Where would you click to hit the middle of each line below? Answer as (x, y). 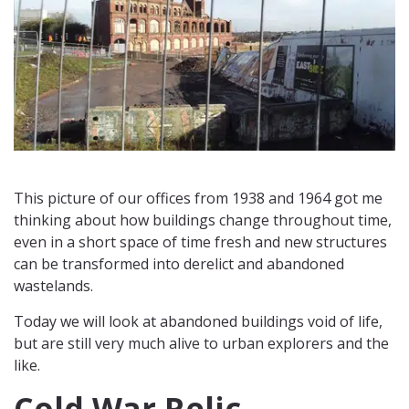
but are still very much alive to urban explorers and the (201, 344)
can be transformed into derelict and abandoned (179, 264)
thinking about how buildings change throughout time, (203, 220)
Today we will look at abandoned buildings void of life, (198, 322)
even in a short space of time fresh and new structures (200, 242)
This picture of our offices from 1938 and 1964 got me (198, 199)
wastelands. (53, 286)
